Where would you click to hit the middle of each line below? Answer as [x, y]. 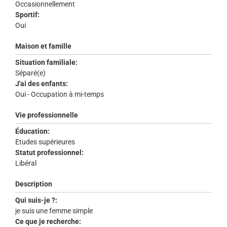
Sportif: [27, 15]
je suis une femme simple [54, 211]
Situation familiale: [46, 63]
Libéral [27, 163]
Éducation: [32, 131]
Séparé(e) [31, 73]
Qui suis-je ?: [36, 200]
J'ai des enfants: [42, 84]
